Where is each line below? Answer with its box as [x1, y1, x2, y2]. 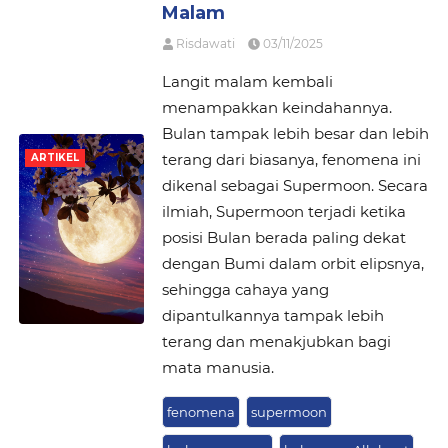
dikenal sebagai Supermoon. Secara [161, 176, 428, 195]
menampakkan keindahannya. [161, 98, 392, 117]
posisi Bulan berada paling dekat [161, 228, 406, 247]
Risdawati [173, 36, 236, 51]
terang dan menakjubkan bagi [161, 332, 391, 351]
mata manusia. [161, 358, 274, 377]
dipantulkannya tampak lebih [161, 306, 384, 325]
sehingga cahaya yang [161, 280, 329, 299]
